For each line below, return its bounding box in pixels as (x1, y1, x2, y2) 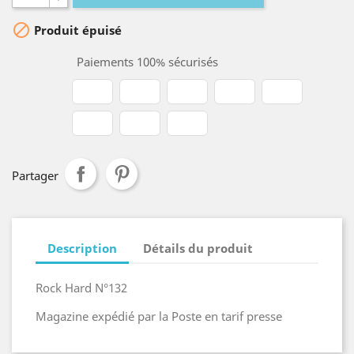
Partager (12, 168, 58, 183)
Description (47, 239, 117, 256)
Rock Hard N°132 (36, 280, 127, 296)
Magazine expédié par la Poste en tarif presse (36, 308, 282, 324)
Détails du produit (143, 239, 254, 256)
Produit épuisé (31, 22, 122, 39)
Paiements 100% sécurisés (73, 54, 218, 70)
